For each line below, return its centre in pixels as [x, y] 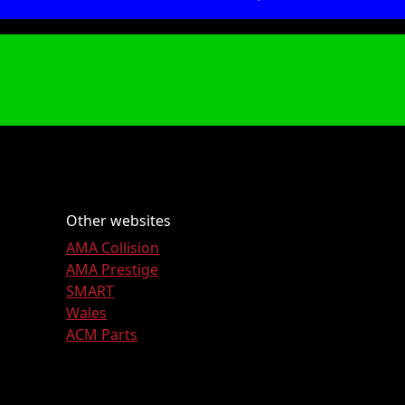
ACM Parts [102, 335]
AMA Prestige [112, 270]
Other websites [118, 221]
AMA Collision [113, 248]
